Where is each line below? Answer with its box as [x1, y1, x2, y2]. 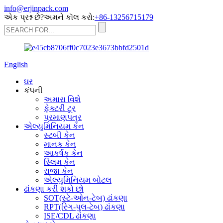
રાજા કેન [44, 167, 73, 175]
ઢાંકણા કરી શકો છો [24, 185, 84, 193]
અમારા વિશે [44, 95, 81, 104]
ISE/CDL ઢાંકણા [44, 212, 96, 220]
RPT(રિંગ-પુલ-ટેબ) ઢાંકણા [44, 203, 125, 211]
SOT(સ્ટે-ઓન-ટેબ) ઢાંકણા [44, 194, 127, 202]
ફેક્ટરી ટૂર [44, 104, 76, 112]
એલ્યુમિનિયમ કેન [24, 122, 84, 130]
